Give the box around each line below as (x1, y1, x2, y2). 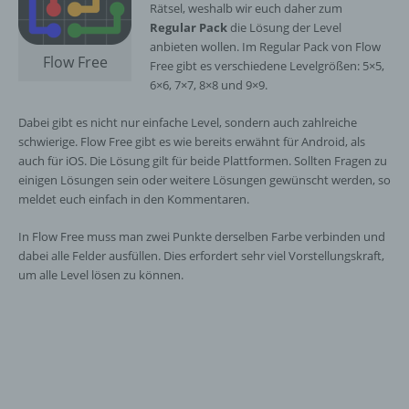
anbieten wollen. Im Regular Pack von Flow (150, 38, 381, 55)
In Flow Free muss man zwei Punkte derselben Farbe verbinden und (18, 228, 385, 245)
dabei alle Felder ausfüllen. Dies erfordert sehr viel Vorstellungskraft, (18, 247, 384, 264)
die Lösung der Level (227, 19, 341, 36)
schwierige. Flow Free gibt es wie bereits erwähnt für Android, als (18, 133, 365, 150)
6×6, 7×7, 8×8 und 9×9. (150, 77, 267, 93)
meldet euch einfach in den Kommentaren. (18, 191, 249, 207)
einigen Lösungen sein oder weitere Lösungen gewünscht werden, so (18, 172, 391, 188)
